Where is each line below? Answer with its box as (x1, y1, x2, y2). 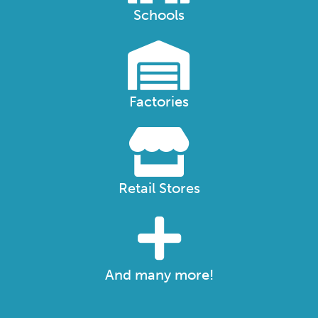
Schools (133, 6, 185, 24)
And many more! (104, 266, 214, 284)
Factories (129, 93, 189, 111)
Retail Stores (118, 180, 200, 197)
